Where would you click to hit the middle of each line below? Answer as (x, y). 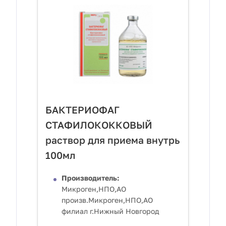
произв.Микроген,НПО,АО (107, 200)
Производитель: (90, 178)
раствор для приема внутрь (112, 140)
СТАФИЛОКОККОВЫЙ (99, 125)
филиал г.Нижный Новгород (110, 211)
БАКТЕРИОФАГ (82, 110)
